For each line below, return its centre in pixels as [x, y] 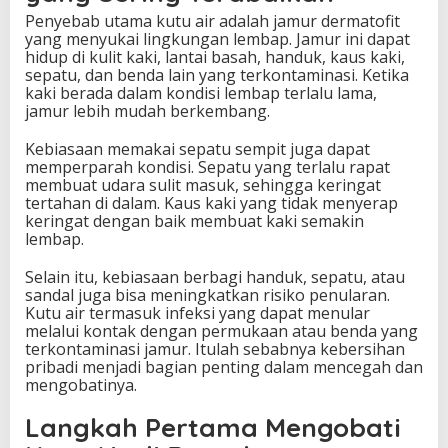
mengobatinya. [81, 385]
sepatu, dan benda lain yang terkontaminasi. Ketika [217, 75]
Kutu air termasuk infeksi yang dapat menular [197, 313]
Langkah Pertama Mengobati [213, 428]
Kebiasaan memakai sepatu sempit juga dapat [197, 149]
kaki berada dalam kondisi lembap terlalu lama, [201, 93]
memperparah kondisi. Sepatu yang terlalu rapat [207, 167]
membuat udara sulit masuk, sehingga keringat [203, 185]
